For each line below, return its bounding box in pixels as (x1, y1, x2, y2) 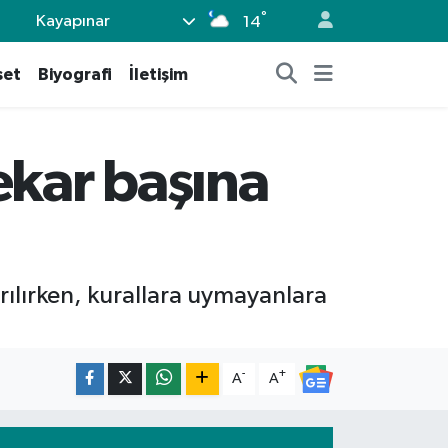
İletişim (128, 66, 188, 84)
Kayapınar (36, 12, 111, 30)
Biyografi (37, 66, 112, 84)
